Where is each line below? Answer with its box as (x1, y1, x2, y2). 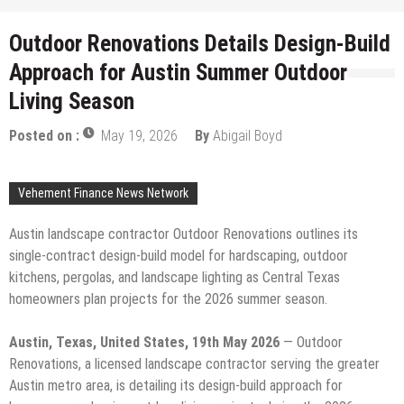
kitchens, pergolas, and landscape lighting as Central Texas (9, 268, 340, 286)
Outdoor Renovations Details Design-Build (9, 30, 390, 57)
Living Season (9, 87, 134, 115)
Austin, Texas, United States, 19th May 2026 (9, 333, 280, 351)
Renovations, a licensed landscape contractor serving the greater (9, 354, 380, 372)
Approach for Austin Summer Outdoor (9, 59, 347, 86)
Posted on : (9, 126, 83, 144)
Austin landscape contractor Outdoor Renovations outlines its (9, 225, 358, 243)
